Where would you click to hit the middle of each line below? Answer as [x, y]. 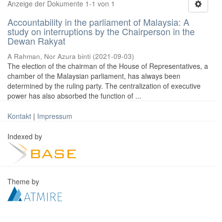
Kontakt [19, 116]
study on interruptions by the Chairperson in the [101, 31]
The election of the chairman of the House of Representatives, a [108, 66]
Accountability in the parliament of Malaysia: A [98, 22]
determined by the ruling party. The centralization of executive [104, 86]
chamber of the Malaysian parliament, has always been [94, 76]
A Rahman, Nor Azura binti [49, 56]
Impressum [55, 116]
